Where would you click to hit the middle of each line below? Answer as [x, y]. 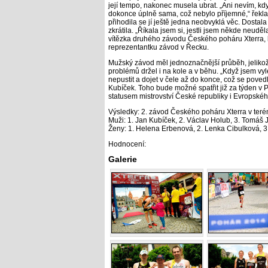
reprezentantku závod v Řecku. [158, 47]
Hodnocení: [127, 144]
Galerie [122, 159]
